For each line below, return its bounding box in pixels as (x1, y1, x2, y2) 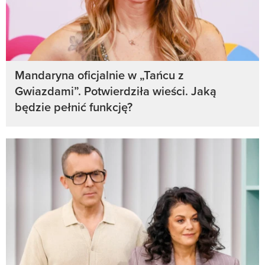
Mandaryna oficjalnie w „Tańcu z (15, 66, 184, 84)
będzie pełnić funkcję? (15, 98, 132, 116)
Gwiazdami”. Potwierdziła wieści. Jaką (15, 82, 216, 100)
